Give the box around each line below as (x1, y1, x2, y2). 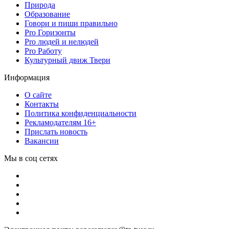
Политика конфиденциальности (25, 108, 136, 118)
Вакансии (25, 136, 59, 145)
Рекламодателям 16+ (25, 118, 96, 127)
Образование (25, 9, 70, 18)
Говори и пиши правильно (25, 18, 118, 28)
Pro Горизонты (25, 28, 76, 37)
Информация (4, 73, 50, 82)
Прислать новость (25, 127, 87, 136)
